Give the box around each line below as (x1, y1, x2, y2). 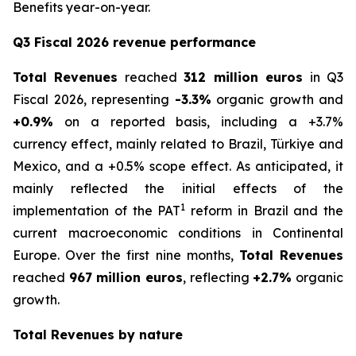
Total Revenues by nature (13, 327, 183, 342)
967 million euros (68, 269, 184, 285)
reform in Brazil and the (185, 203, 343, 219)
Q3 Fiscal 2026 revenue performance (13, 34, 256, 50)
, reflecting (183, 269, 253, 285)
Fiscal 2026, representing (13, 91, 175, 107)
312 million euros (184, 69, 304, 85)
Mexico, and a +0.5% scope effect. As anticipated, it (13, 158, 343, 174)
